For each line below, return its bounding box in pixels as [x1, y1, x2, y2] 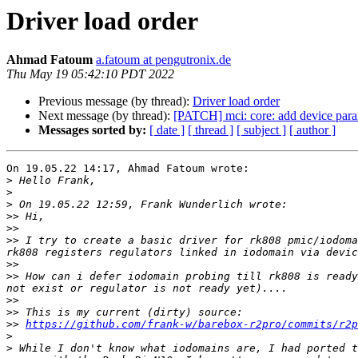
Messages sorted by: [38, 123, 146, 137]
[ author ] [289, 123, 336, 137]
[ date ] [149, 123, 185, 137]
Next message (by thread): [38, 109, 173, 123]
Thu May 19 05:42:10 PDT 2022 [6, 67, 174, 82]
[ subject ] [237, 123, 286, 137]
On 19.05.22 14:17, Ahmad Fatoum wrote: [6, 162, 249, 175]
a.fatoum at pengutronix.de [96, 53, 231, 67]
